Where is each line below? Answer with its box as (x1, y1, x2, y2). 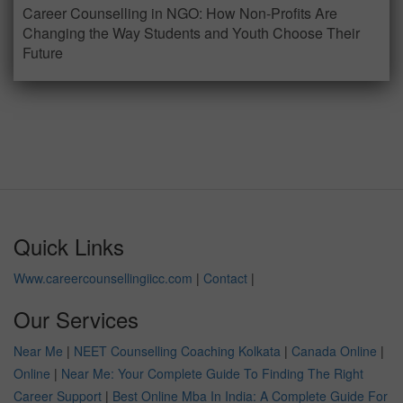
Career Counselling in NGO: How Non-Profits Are (22, 3, 337, 24)
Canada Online (291, 342, 377, 361)
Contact (203, 269, 247, 288)
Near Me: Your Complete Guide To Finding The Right (61, 364, 363, 383)
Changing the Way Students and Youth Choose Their (22, 22, 360, 44)
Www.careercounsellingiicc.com (13, 269, 193, 288)
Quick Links (13, 230, 124, 263)
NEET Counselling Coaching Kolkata (74, 342, 281, 361)
